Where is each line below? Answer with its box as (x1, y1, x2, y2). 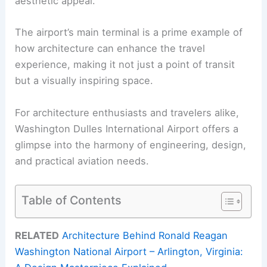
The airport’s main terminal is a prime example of (15, 26, 243, 39)
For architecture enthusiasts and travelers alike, (15, 106, 240, 119)
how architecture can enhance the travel (15, 42, 206, 55)
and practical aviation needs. (15, 154, 150, 167)
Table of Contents (21, 193, 122, 207)
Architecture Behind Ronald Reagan (62, 229, 228, 242)
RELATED (15, 229, 60, 242)
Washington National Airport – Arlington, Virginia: (15, 246, 244, 258)
